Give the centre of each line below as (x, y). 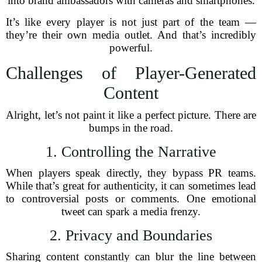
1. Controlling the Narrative (131, 152)
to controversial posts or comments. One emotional (131, 199)
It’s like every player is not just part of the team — (131, 22)
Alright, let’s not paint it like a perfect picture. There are (131, 115)
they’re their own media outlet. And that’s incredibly (131, 35)
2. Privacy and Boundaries (131, 235)
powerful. (131, 48)
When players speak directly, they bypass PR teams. (131, 173)
